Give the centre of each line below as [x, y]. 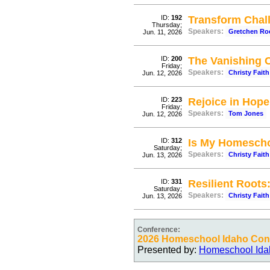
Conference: [159, 230]
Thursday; [167, 25]
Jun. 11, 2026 [162, 32]
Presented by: [168, 250]
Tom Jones [246, 113]
